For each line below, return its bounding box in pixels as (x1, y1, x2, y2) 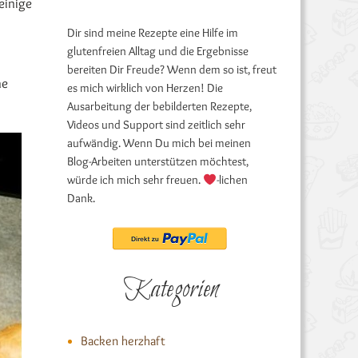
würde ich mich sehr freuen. (66, 173, 203, 187)
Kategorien (124, 272, 220, 308)
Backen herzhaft (80, 333, 165, 348)
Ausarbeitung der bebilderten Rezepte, (66, 99, 252, 113)
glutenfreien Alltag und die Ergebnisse (66, 44, 249, 58)
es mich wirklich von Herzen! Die (66, 81, 223, 95)
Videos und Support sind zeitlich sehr (66, 117, 245, 132)
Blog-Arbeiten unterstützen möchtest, (66, 154, 249, 169)
